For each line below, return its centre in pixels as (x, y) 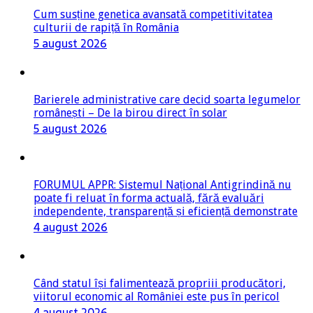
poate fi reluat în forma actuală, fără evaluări (149, 198)
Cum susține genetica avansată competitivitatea (153, 15)
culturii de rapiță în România (106, 28)
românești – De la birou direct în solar (130, 113)
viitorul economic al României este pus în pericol (156, 297)
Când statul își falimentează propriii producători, (160, 284)
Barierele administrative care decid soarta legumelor (167, 100)
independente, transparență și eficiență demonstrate (166, 212)
